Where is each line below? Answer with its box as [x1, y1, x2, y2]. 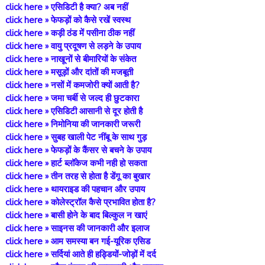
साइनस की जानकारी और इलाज [50, 222, 150, 234]
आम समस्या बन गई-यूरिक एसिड [50, 235, 150, 247]
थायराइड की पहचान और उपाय [50, 183, 145, 195]
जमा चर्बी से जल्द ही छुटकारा [50, 92, 139, 104]
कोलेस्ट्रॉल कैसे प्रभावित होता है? [50, 196, 156, 208]
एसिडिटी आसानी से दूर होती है [50, 105, 143, 117]
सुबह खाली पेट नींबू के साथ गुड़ [48, 131, 147, 143]
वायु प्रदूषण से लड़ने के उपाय [50, 40, 141, 52]
